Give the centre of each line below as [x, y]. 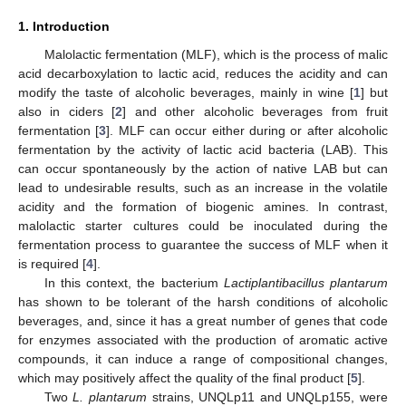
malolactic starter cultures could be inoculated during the [203, 225]
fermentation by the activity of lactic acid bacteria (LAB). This [203, 149]
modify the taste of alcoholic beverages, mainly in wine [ [186, 92]
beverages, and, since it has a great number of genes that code [203, 320]
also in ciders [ [67, 111]
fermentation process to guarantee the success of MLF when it [203, 244]
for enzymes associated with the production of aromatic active [203, 339]
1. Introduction [64, 26]
